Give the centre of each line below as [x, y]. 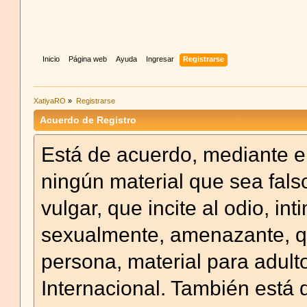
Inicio [51, 59]
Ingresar [160, 59]
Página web [87, 59]
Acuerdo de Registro [88, 121]
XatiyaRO [50, 100]
